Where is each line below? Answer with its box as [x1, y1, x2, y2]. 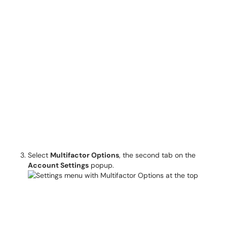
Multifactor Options [50, 150, 119, 160]
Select [28, 150, 50, 160]
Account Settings [28, 161, 89, 170]
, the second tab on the [119, 150, 196, 160]
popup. [89, 161, 116, 170]
